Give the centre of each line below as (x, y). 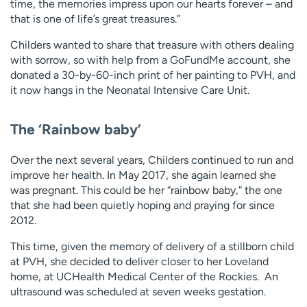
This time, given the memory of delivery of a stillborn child (152, 246)
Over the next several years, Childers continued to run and (152, 160)
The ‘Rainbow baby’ (76, 129)
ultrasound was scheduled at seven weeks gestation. (138, 291)
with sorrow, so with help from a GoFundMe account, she (150, 60)
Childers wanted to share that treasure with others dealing (152, 45)
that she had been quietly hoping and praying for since (143, 205)
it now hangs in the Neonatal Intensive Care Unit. (130, 90)
